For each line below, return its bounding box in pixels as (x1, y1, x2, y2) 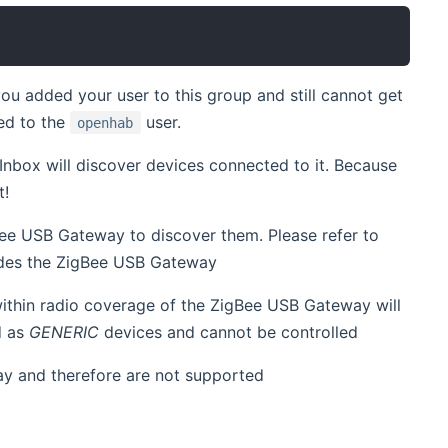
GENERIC (28, 321, 99, 342)
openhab (77, 114, 134, 131)
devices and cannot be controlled (98, 321, 358, 342)
